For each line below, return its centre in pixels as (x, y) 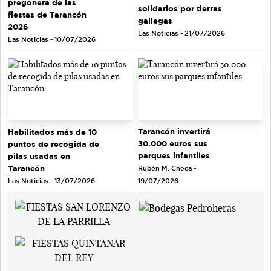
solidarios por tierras (180, 8)
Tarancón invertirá (174, 132)
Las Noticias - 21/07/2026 (181, 33)
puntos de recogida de (54, 144)
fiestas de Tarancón (47, 14)
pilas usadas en (39, 156)
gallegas (155, 20)
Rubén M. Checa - (167, 168)
